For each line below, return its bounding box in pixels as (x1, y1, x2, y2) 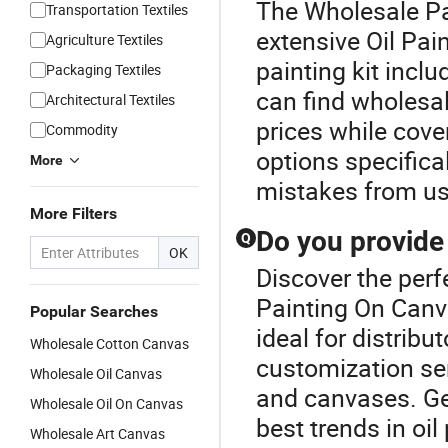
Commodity (46, 120, 118, 139)
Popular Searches (30, 302, 158, 321)
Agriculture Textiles (46, 30, 163, 49)
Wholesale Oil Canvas (30, 364, 162, 383)
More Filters (30, 204, 117, 223)
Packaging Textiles (46, 60, 161, 79)
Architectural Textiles (46, 90, 175, 109)
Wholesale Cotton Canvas (30, 334, 189, 353)
